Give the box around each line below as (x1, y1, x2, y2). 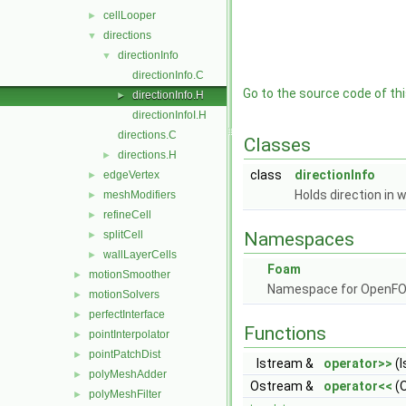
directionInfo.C (132, 69, 204, 82)
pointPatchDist (89, 348, 160, 361)
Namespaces (244, 228, 354, 250)
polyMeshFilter (89, 388, 161, 401)
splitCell (103, 228, 143, 241)
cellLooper (103, 9, 156, 22)
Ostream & (250, 379, 316, 393)
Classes (244, 134, 311, 156)
